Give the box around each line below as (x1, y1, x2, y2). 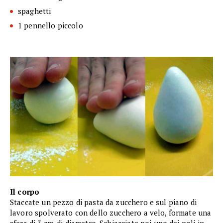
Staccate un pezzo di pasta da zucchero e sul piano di (10, 197, 197, 208)
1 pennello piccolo (18, 20, 83, 31)
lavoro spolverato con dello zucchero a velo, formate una (10, 208, 212, 218)
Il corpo (10, 187, 40, 197)
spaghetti (18, 6, 51, 16)
